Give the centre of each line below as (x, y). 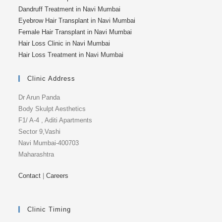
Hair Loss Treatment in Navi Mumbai (71, 55)
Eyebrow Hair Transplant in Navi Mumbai (77, 21)
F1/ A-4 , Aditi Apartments (55, 120)
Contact (30, 176)
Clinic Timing (49, 210)
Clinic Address (52, 79)
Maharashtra (36, 155)
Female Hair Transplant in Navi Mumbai (75, 32)
